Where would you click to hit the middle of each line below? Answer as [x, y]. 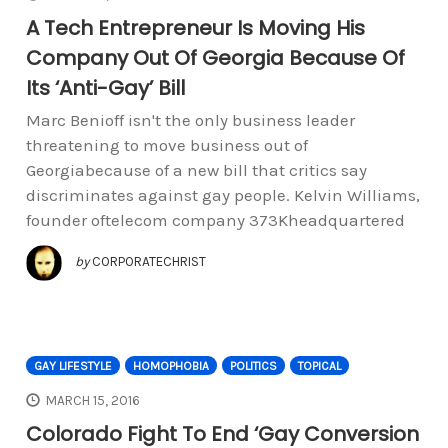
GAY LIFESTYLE [72, 365]
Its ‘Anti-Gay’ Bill [105, 87]
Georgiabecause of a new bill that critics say [196, 169]
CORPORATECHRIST [148, 261]
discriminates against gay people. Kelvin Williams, [222, 194]
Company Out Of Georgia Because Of [215, 57]
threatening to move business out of [166, 144]
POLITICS [253, 365]
